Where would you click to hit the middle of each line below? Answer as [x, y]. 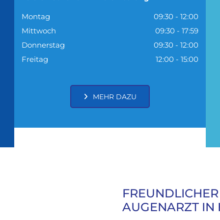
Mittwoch [39, 30]
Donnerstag [43, 45]
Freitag [35, 59]
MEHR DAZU [114, 96]
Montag [36, 16]
